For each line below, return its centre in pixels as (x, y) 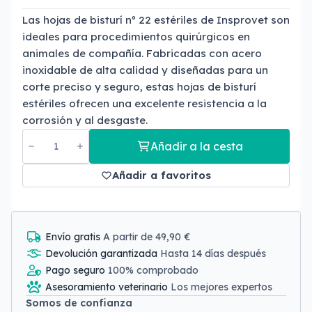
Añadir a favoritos (162, 175)
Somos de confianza (79, 303)
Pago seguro (77, 270)
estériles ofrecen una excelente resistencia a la (145, 103)
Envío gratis (74, 237)
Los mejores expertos (221, 287)
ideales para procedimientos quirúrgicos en (136, 37)
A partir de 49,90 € (147, 237)
